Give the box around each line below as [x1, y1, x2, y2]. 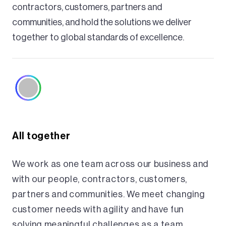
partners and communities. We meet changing [12, 189, 205, 199]
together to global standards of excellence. [12, 32, 184, 42]
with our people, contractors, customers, [12, 174, 188, 184]
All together [12, 131, 71, 141]
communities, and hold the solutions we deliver [12, 17, 192, 27]
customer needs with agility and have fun [12, 204, 184, 214]
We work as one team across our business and [12, 159, 209, 168]
